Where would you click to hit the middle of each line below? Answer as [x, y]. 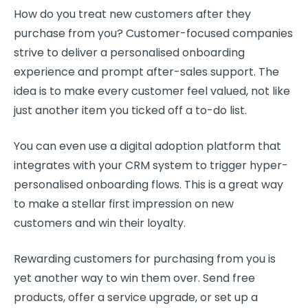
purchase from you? [70, 33]
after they [222, 14]
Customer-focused [178, 33]
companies [261, 33]
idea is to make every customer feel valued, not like [152, 91]
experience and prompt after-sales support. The [146, 71]
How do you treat [62, 14]
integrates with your [69, 165]
